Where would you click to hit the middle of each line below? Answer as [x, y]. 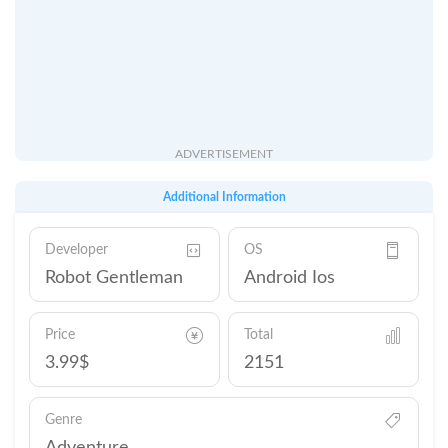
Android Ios [289, 278]
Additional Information [224, 197]
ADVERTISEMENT [224, 154]
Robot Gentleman [114, 278]
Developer [76, 250]
